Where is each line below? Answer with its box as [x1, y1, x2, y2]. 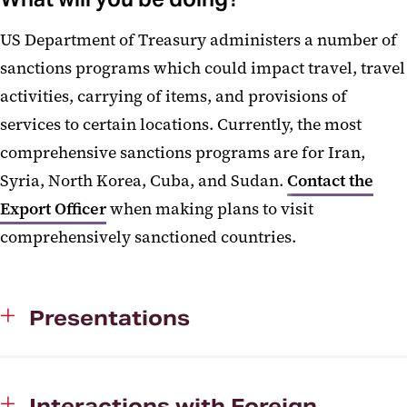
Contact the [287, 169, 373, 192]
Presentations [29, 304, 190, 331]
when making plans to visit [106, 197, 313, 220]
